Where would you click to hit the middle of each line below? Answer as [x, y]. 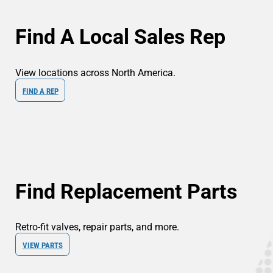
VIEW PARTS [42, 245]
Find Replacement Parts [126, 191]
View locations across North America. [95, 73]
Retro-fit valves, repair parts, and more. [97, 227]
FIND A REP [40, 91]
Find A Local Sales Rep [120, 37]
